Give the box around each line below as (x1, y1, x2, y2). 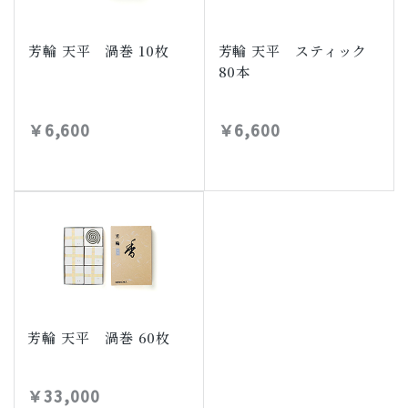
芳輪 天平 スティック (218, 40, 367, 60)
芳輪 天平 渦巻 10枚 (27, 40, 169, 60)
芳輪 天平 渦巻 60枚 (27, 328, 171, 347)
